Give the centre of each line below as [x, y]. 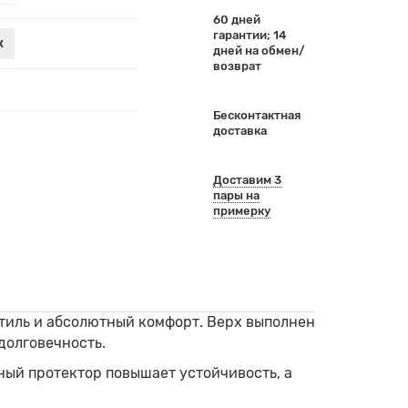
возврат [237, 66]
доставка [240, 131]
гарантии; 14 [249, 35]
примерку [241, 211]
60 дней [236, 20]
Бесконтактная [256, 115]
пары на [236, 195]
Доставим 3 [247, 180]
